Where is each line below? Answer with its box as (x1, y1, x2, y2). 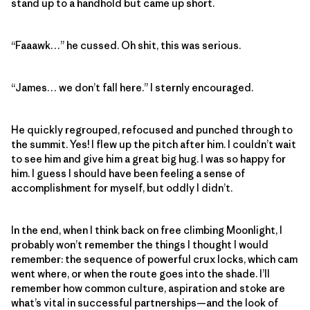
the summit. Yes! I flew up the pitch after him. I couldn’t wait (11, 137, 296, 151)
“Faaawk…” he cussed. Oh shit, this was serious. (11, 38, 241, 52)
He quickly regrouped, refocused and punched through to (11, 122, 293, 136)
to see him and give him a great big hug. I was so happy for (11, 152, 286, 165)
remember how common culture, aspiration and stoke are (11, 281, 285, 295)
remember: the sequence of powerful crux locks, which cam (11, 252, 298, 266)
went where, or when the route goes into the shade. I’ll (11, 266, 270, 280)
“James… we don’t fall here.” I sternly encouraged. (11, 80, 253, 94)
